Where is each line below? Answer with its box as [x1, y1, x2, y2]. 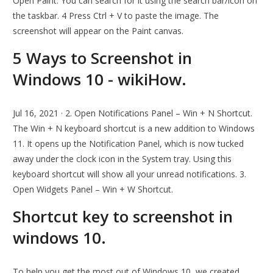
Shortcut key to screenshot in [13, 205, 233, 228]
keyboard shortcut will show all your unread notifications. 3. [13, 168, 247, 180]
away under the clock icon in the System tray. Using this [13, 153, 232, 165]
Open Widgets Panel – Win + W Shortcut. [13, 183, 174, 196]
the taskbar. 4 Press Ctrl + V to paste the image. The [13, 10, 219, 22]
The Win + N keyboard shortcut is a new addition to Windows [13, 122, 255, 135]
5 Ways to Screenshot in [13, 47, 193, 69]
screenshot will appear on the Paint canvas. [13, 25, 184, 37]
